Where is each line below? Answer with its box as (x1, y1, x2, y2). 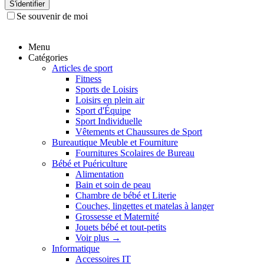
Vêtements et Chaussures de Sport (75, 127, 202, 137)
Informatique (52, 243, 100, 253)
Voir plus (75, 233, 111, 243)
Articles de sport (52, 63, 113, 73)
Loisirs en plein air (75, 95, 144, 105)
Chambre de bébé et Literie (75, 190, 176, 200)
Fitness (75, 74, 101, 84)
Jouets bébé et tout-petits (75, 222, 166, 232)
